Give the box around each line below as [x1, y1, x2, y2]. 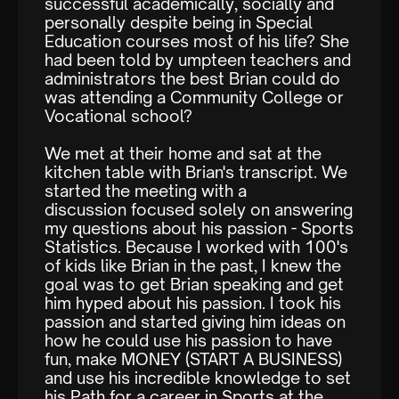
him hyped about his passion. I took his [45, 293, 341, 313]
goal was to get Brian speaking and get [45, 274, 344, 295]
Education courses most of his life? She [45, 31, 349, 52]
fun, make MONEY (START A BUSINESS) [45, 349, 342, 370]
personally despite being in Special [45, 12, 313, 33]
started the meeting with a [45, 181, 247, 201]
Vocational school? [45, 106, 192, 126]
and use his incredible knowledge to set [45, 368, 351, 388]
